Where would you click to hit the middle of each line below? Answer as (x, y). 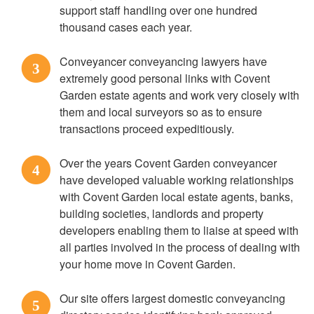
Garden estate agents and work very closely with (179, 95)
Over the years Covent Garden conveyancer (168, 163)
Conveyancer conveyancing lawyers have (163, 61)
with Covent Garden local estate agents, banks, (176, 197)
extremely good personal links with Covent (165, 78)
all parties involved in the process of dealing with (180, 247)
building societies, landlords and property (162, 213)
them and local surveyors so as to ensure (161, 112)
